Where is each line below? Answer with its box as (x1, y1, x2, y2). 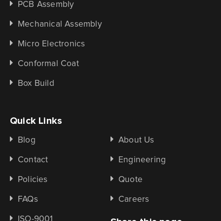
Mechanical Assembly (18, 19, 102, 29)
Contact (18, 155, 48, 164)
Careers (118, 194, 149, 204)
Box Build (18, 78, 54, 88)
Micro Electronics (18, 39, 85, 48)
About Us (118, 135, 154, 145)
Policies (18, 175, 48, 184)
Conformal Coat (18, 59, 79, 68)
